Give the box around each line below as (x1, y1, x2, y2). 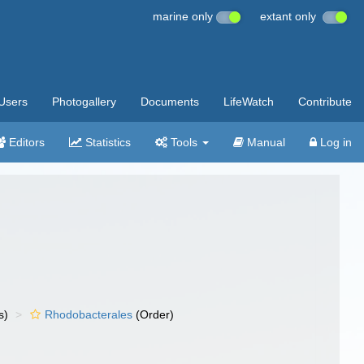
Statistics (82, 136, 131, 149)
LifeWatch (223, 95, 274, 108)
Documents (141, 95, 199, 108)
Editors (6, 136, 45, 149)
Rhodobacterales (45, 308, 133, 321)
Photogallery (52, 95, 116, 108)
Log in (317, 136, 352, 149)
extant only (260, 10, 323, 23)
